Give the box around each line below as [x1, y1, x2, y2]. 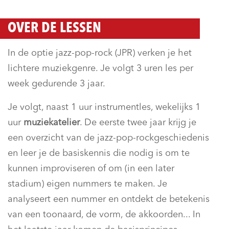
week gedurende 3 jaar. [8, 79, 105, 88]
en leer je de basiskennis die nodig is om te [8, 148, 190, 158]
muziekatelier [24, 118, 80, 127]
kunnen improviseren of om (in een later [8, 164, 174, 173]
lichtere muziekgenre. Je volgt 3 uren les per [8, 63, 193, 73]
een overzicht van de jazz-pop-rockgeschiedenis [8, 133, 209, 143]
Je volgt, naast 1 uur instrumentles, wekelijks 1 [8, 102, 200, 112]
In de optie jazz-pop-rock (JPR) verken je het [8, 48, 192, 58]
